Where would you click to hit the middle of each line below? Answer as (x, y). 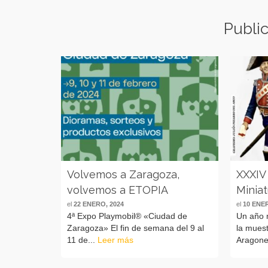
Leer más (115, 240)
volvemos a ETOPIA (118, 190)
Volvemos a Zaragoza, (123, 174)
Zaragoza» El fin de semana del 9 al (135, 228)
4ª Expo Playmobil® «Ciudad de (127, 216)
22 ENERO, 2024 (99, 204)
